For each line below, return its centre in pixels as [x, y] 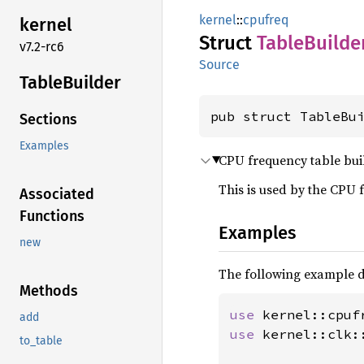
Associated [57, 195]
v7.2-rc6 [42, 46]
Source [219, 65]
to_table [41, 341]
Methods [49, 291]
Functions [52, 217]
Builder [92, 82]
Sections [48, 120]
